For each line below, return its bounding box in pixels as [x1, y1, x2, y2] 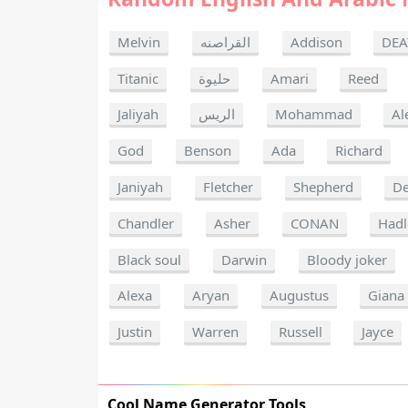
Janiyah [117, 177, 164, 196]
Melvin [117, 32, 161, 51]
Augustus [269, 286, 329, 305]
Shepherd [292, 177, 353, 196]
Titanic [117, 68, 159, 87]
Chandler [117, 213, 175, 232]
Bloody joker [306, 250, 387, 269]
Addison [290, 32, 342, 51]
